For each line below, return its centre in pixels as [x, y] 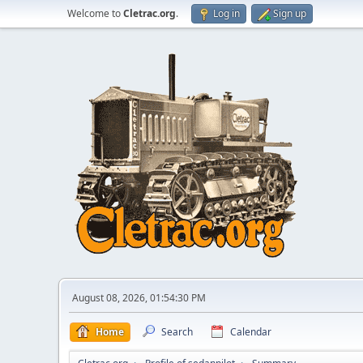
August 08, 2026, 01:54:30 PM [139, 298]
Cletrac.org [149, 13]
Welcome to [95, 13]
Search [177, 332]
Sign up [290, 13]
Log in [226, 13]
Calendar [251, 332]
